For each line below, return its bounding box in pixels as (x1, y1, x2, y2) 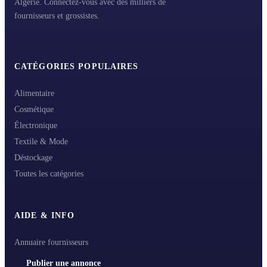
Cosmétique (14, 105, 54, 114)
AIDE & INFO (14, 211, 75, 221)
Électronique (14, 121, 57, 131)
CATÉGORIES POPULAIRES (14, 62, 139, 72)
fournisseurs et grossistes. (14, 11, 100, 21)
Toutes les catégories (14, 169, 83, 179)
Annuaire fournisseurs (14, 238, 88, 247)
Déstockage (14, 153, 52, 163)
